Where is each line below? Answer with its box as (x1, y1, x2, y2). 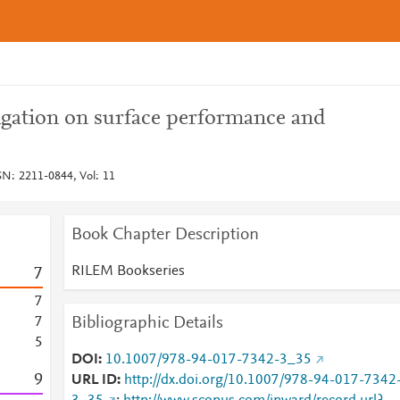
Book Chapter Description (71, 226, 259, 244)
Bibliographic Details (71, 314, 223, 332)
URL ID (71, 373, 117, 387)
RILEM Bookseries (71, 264, 185, 279)
